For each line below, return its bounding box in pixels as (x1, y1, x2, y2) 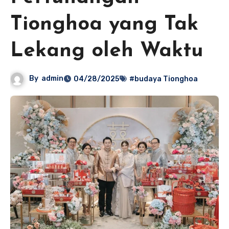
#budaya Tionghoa (129, 75, 198, 84)
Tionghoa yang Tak (10, 14, 198, 35)
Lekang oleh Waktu (10, 41, 203, 62)
